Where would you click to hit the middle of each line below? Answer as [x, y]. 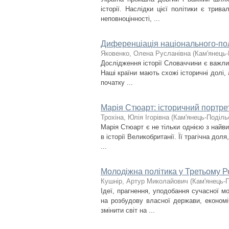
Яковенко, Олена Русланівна [146, 53]
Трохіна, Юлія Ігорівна [135, 117]
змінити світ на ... [128, 210]
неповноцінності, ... [130, 19]
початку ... [117, 83]
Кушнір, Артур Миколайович [144, 181]
